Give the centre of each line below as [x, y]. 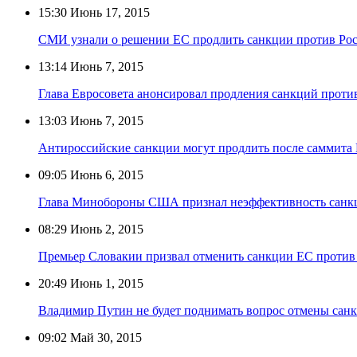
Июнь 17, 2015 [108, 12]
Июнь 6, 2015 [105, 175]
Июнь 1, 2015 [105, 283]
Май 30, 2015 [104, 337]
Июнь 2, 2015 [105, 229]
